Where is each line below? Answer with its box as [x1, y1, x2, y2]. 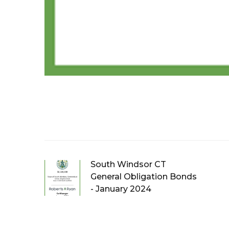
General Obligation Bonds [90, 172, 197, 182]
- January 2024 [90, 184, 151, 194]
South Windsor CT [90, 159, 166, 170]
